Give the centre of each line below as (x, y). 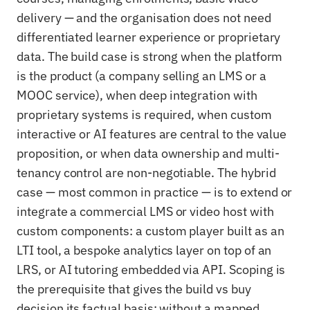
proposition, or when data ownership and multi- (148, 153)
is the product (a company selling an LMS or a (142, 76)
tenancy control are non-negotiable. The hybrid (146, 173)
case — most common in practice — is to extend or (155, 192)
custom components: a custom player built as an (151, 231)
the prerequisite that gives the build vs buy (134, 289)
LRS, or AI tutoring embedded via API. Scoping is (151, 270)
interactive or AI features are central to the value (152, 134)
